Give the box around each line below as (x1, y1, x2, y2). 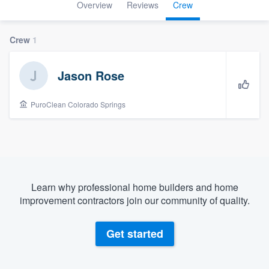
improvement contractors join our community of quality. (19, 193, 250, 207)
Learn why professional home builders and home (31, 180, 238, 194)
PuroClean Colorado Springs (29, 98, 125, 109)
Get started (106, 226, 163, 242)
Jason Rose (58, 66, 124, 84)
